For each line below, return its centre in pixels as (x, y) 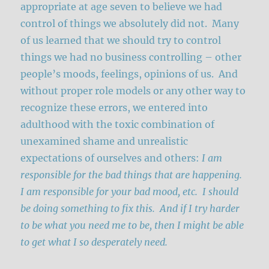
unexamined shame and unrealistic (104, 141)
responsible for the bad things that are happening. (133, 175)
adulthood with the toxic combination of (118, 125)
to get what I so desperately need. (94, 242)
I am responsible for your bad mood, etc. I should (130, 192)
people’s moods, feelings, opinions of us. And (129, 74)
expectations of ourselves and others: (110, 158)
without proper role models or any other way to (133, 91)
